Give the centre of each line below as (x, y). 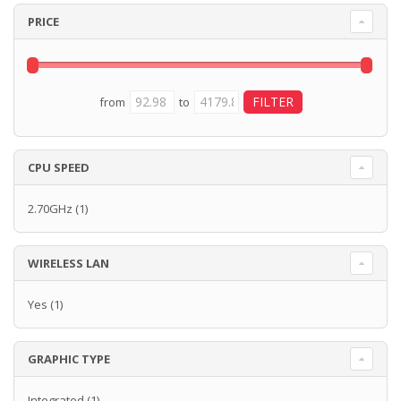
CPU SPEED (59, 168)
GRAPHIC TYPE (69, 359)
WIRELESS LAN (68, 264)
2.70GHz (50, 209)
